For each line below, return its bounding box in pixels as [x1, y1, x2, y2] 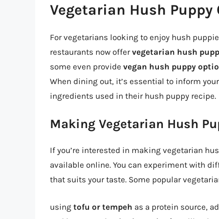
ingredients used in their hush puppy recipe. [50, 90, 216, 101]
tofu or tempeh [73, 201, 132, 212]
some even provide [50, 61, 123, 71]
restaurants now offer [50, 46, 132, 57]
